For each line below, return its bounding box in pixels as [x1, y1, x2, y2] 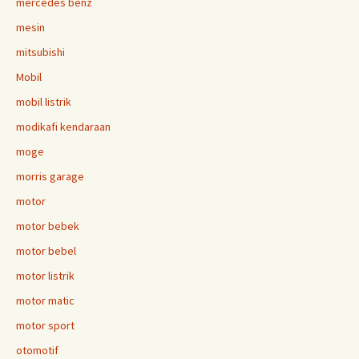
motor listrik [16, 268, 75, 283]
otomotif [16, 343, 58, 357]
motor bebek [16, 219, 79, 233]
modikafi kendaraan [16, 119, 111, 134]
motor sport [16, 318, 75, 333]
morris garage [16, 169, 84, 184]
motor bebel [16, 244, 76, 258]
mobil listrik [16, 95, 71, 109]
